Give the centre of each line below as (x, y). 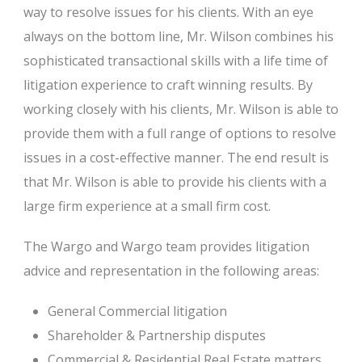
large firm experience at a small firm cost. (147, 206)
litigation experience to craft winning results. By (168, 85)
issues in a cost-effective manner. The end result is (176, 158)
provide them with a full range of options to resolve (180, 133)
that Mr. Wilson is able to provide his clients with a (175, 182)
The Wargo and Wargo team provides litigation (166, 246)
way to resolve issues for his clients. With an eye (168, 12)
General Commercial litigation (137, 311)
